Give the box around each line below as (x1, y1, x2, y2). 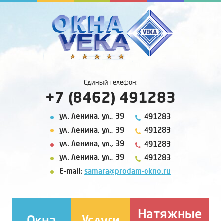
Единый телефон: (83, 80, 138, 86)
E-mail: (59, 168, 84, 176)
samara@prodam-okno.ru (84, 168, 171, 176)
